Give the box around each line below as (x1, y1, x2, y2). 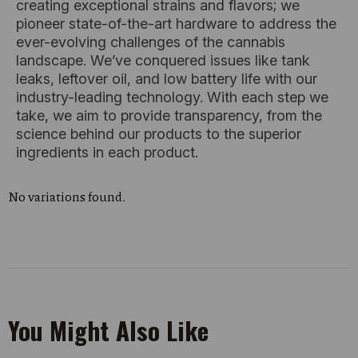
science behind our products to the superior (16, 125, 301, 142)
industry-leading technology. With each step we (16, 89, 328, 105)
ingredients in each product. (16, 144, 198, 161)
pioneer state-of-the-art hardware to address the (16, 15, 336, 32)
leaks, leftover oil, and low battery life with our (16, 70, 317, 87)
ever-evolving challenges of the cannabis (16, 34, 285, 50)
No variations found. (8, 187, 125, 205)
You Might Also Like (8, 311, 209, 348)
